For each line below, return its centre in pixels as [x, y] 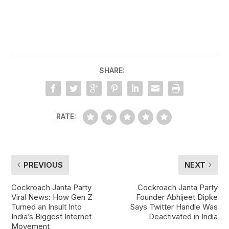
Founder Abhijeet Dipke [177, 197]
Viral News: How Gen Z [52, 197]
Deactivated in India [183, 216]
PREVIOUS [43, 165]
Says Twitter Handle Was [174, 207]
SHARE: [112, 70]
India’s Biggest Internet [52, 216]
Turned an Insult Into [47, 207]
